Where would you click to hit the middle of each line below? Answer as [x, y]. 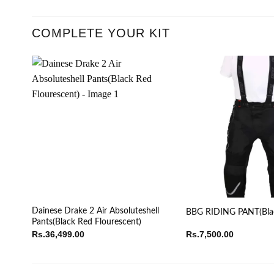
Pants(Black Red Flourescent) [86, 222]
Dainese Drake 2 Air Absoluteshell [95, 211]
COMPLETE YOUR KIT [101, 33]
